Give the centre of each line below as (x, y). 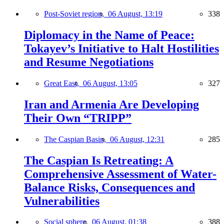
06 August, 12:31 (137, 139)
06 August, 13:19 (135, 14)
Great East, (63, 83)
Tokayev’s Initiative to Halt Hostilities (121, 48)
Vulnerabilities (62, 201)
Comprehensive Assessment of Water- (120, 174)
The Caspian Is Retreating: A (99, 160)
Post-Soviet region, (76, 14)
